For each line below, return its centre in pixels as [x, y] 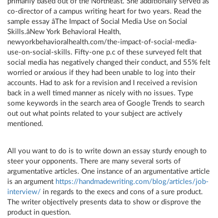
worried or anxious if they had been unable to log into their [101, 73]
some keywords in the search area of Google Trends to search [106, 103]
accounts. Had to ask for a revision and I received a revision [102, 83]
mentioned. [25, 124]
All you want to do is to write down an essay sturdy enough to [107, 151]
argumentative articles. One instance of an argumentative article [109, 172]
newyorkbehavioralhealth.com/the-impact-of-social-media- [102, 42]
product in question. [39, 212]
